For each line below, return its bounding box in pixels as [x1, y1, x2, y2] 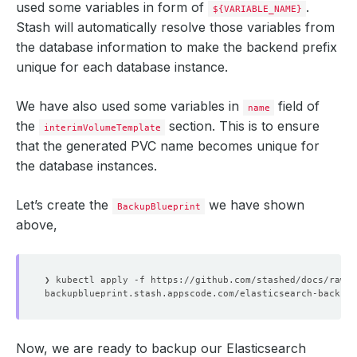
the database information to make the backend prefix [16, 39, 337, 55]
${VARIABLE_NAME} [212, 3, 302, 14]
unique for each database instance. [16, 59, 228, 75]
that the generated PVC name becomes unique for [16, 138, 320, 154]
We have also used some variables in [16, 98, 243, 114]
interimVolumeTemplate [43, 122, 161, 133]
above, [16, 217, 57, 233]
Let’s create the [16, 197, 112, 213]
